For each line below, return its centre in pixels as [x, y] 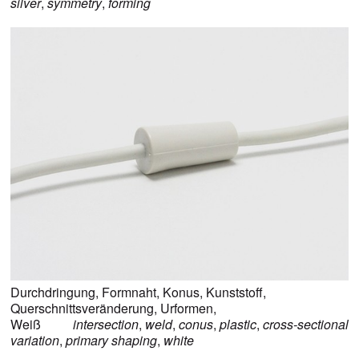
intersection [106, 324]
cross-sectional [306, 324]
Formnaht [129, 292]
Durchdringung [53, 292]
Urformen [187, 308]
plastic [238, 324]
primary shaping [111, 340]
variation [35, 340]
